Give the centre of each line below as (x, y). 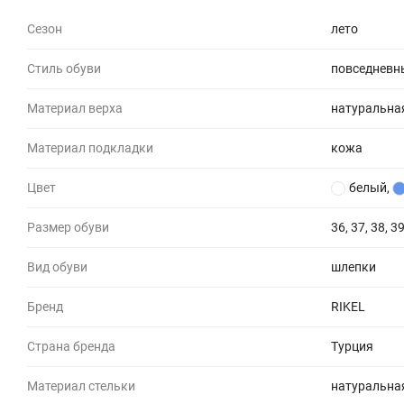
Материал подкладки (90, 147)
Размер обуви (68, 227)
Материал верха (75, 108)
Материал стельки (81, 386)
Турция (352, 346)
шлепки (353, 266)
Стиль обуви (64, 68)
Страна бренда (71, 346)
